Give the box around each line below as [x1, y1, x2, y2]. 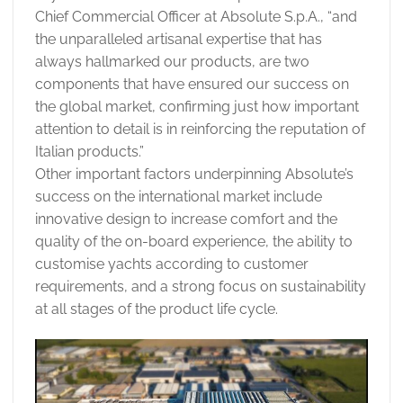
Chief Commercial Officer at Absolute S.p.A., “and [35, 8, 357, 26]
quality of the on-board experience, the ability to [35, 233, 353, 251]
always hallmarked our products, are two [35, 53, 309, 71]
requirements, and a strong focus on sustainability [35, 278, 366, 296]
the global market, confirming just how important [35, 98, 359, 116]
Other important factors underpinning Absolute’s [35, 166, 354, 184]
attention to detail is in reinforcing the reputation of [35, 121, 365, 139]
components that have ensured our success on [35, 76, 349, 94]
